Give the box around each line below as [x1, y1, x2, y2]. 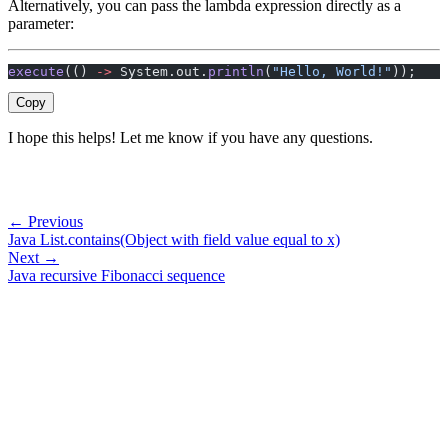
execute [8, 63, 64, 79]
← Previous [8, 212, 83, 230]
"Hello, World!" [272, 63, 392, 79]
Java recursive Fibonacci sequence [8, 266, 225, 284]
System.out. [112, 63, 208, 79]
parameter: [8, 14, 74, 32]
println [208, 63, 264, 79]
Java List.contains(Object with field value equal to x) [8, 230, 340, 248]
